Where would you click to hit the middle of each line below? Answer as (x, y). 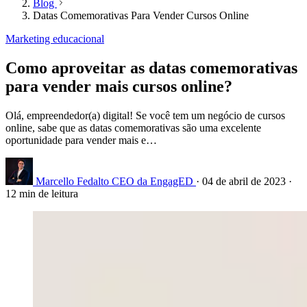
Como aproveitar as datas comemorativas (151, 68)
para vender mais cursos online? (119, 87)
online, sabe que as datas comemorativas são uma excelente (133, 128)
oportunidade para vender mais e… (81, 140)
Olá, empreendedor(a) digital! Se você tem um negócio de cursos (145, 116)
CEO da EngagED (152, 182)
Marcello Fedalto (72, 182)
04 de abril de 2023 (245, 182)
